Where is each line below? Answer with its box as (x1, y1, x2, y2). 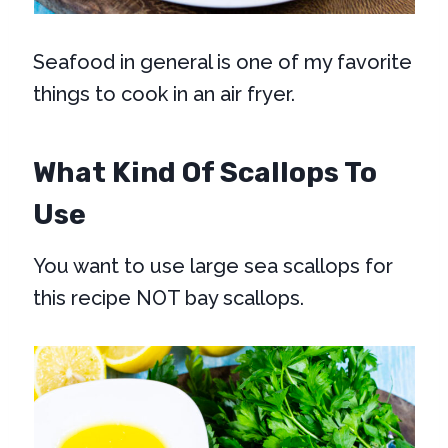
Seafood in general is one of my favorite (33, 49, 413, 74)
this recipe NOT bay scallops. (33, 285, 305, 310)
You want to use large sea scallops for (33, 253, 394, 278)
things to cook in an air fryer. (33, 81, 296, 106)
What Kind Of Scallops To (33, 155, 378, 189)
